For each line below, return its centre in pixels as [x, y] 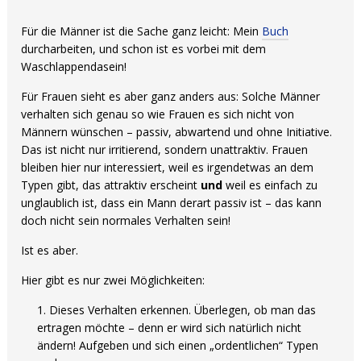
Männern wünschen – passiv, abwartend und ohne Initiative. [177, 132]
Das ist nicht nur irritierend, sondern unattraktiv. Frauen [165, 149]
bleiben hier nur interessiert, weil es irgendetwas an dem [168, 167]
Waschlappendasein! [74, 66]
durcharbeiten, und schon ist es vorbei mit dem [144, 49]
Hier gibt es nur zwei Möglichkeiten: [113, 280]
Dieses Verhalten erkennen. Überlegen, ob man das [183, 310]
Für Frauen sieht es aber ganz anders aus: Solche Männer [171, 96]
